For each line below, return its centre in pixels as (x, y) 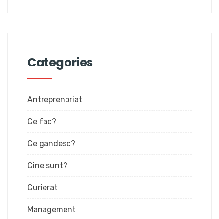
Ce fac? (42, 121)
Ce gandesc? (51, 143)
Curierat (43, 187)
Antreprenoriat (55, 99)
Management (52, 209)
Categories (60, 62)
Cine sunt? (47, 165)
